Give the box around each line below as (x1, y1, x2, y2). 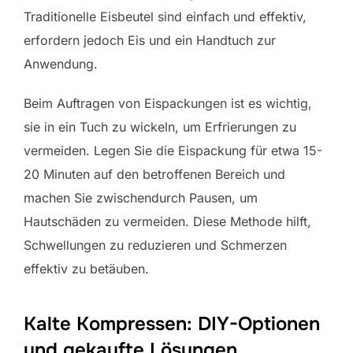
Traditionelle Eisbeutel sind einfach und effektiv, (24, 8, 307, 24)
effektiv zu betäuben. (24, 260, 149, 277)
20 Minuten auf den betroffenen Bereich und (24, 165, 285, 182)
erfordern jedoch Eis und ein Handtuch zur (24, 32, 276, 48)
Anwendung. (24, 55, 98, 72)
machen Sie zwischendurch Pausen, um (24, 189, 258, 206)
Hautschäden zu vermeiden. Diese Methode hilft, (24, 213, 311, 229)
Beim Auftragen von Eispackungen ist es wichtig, (24, 95, 312, 111)
